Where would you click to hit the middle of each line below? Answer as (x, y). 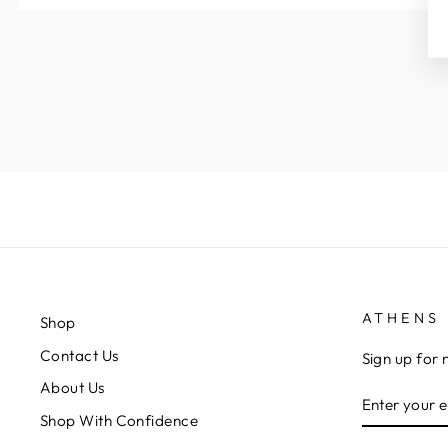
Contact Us (79, 355)
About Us (72, 388)
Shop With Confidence (119, 421)
